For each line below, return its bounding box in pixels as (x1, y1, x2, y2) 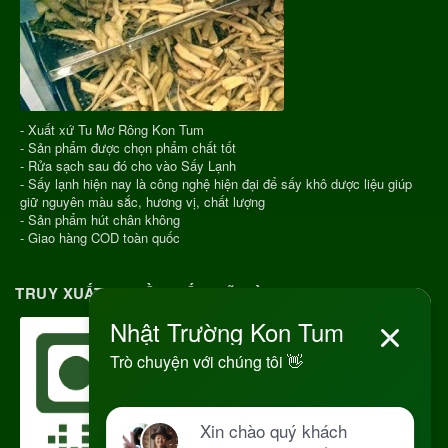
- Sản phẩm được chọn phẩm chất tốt (20, 138, 236, 158)
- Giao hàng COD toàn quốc (20, 228, 180, 248)
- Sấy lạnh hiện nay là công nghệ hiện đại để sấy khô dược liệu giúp (20, 174, 412, 194)
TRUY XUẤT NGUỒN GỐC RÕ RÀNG (15, 282, 289, 305)
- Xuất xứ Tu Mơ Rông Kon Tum (20, 120, 204, 140)
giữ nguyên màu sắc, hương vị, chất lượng (20, 192, 265, 212)
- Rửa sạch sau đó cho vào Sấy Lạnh (20, 156, 236, 176)
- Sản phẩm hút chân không (20, 210, 180, 230)
